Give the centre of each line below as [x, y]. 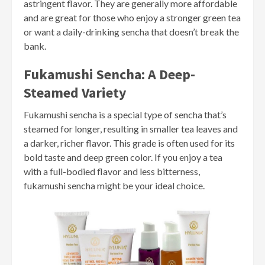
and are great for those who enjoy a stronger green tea [132, 18]
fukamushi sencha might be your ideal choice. [114, 186]
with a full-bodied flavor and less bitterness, [112, 172]
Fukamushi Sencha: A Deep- [109, 75]
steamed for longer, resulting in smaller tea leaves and [131, 129]
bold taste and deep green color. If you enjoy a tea [123, 157]
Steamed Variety [75, 93]
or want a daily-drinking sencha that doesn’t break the [131, 32]
